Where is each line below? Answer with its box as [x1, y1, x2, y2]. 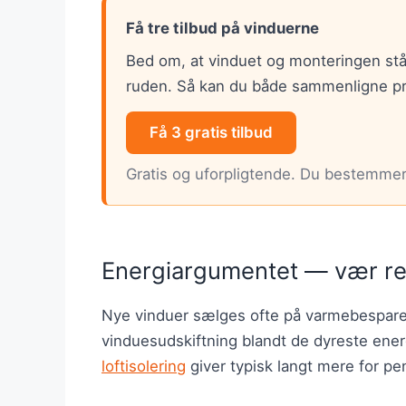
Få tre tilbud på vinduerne [126, 18, 319, 37]
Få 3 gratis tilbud [150, 122, 273, 141]
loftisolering [101, 357, 186, 376]
